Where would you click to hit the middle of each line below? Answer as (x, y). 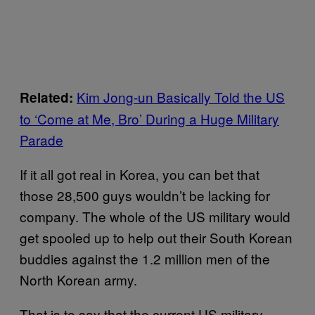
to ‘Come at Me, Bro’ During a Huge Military (149, 118)
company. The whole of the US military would (155, 216)
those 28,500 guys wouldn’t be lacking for (145, 195)
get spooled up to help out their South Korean (156, 237)
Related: (48, 97)
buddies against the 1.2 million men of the (145, 258)
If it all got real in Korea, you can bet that (140, 174)
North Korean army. (78, 279)
